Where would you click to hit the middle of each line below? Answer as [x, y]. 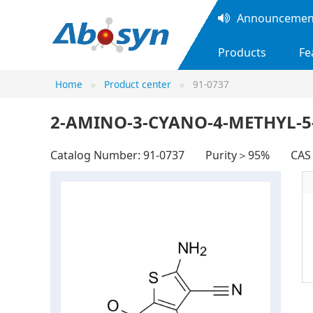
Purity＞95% [238, 155]
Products [242, 52]
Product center [137, 84]
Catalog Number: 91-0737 [117, 155]
